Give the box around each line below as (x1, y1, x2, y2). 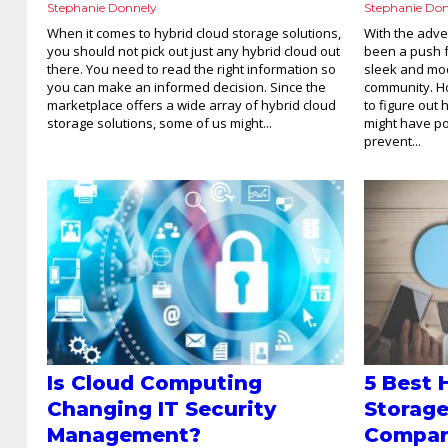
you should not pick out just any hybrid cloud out (47, 41, 340, 60)
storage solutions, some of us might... (47, 113, 272, 132)
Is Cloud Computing (47, 371, 262, 396)
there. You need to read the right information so (47, 59, 336, 78)
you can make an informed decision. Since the (47, 77, 326, 96)
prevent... (364, 131, 422, 150)
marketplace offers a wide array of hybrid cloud (47, 95, 336, 114)
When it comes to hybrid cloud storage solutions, (47, 23, 341, 42)
